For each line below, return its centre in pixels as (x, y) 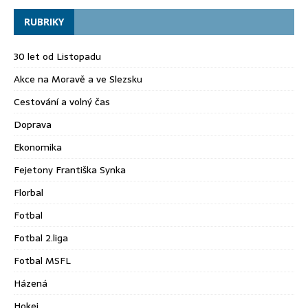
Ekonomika (38, 147)
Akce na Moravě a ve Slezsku (78, 79)
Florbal (29, 193)
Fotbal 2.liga (41, 238)
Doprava (33, 125)
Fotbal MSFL (42, 261)
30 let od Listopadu (57, 57)
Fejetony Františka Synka (70, 170)
